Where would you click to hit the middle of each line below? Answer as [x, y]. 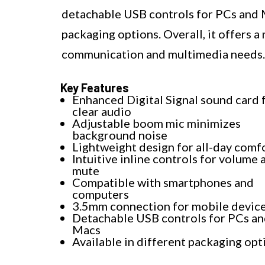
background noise [120, 135]
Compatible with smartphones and [163, 182]
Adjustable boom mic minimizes [156, 123]
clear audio [102, 111]
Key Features [95, 87]
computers [101, 194]
